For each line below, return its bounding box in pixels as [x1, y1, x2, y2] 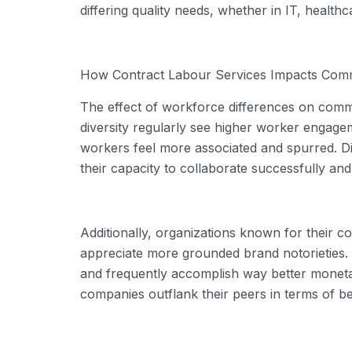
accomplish [171, 265, 239, 281]
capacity [111, 159, 160, 176]
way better [243, 265, 306, 281]
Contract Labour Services [112, 66, 266, 82]
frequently [106, 265, 167, 281]
